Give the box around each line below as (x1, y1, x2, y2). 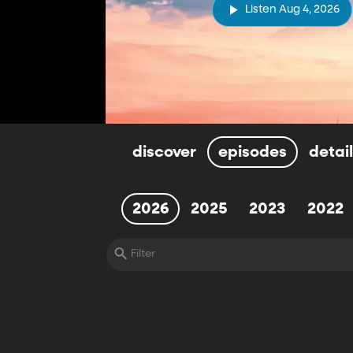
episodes (218, 143, 288, 160)
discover (132, 143, 197, 160)
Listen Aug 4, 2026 (244, 4, 340, 16)
